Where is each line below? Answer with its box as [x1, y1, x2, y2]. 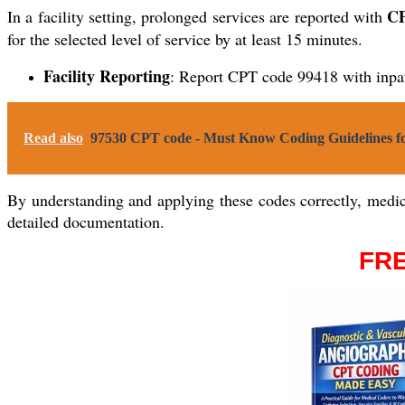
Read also [24, 129, 83, 146]
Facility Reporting [43, 63, 170, 88]
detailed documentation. [7, 210, 165, 232]
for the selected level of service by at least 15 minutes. [7, 27, 363, 50]
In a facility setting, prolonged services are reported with [7, 5, 388, 27]
